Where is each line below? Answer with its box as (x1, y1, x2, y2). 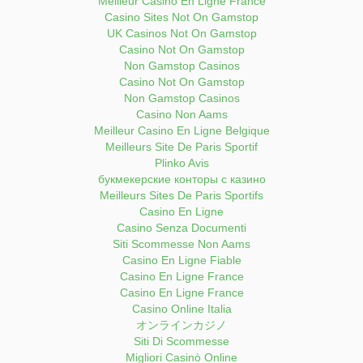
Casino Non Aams (135, 108, 228, 121)
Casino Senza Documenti (117, 221, 246, 234)
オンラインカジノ (136, 318, 227, 331)
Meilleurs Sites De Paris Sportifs (100, 189, 263, 202)
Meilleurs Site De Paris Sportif (105, 140, 258, 153)
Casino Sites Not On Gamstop (105, 11, 258, 23)
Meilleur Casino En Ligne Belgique (93, 124, 270, 137)
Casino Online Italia (131, 302, 232, 315)
